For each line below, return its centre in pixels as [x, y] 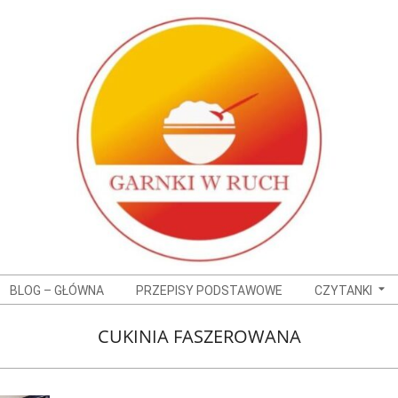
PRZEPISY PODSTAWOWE [209, 291]
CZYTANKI [343, 291]
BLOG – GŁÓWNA [57, 291]
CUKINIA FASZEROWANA [199, 336]
